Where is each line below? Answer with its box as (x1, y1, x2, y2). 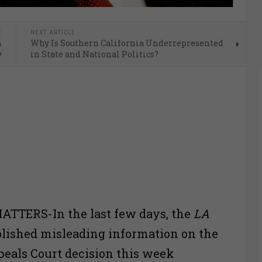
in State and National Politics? (30, 49, 158, 60)
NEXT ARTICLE (30, 29, 75, 37)
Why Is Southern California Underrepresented (30, 37, 223, 49)
